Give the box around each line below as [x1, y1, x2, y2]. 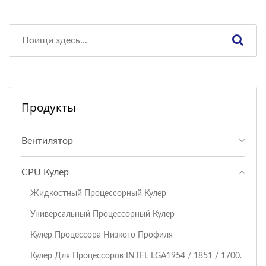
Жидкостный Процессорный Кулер [30, 188, 166, 198]
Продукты [21, 99, 76, 115]
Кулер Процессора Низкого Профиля [30, 230, 173, 239]
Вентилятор [21, 135, 73, 145]
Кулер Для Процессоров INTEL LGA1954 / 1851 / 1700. [30, 251, 242, 260]
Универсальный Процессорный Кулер [30, 209, 175, 218]
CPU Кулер [21, 167, 69, 177]
